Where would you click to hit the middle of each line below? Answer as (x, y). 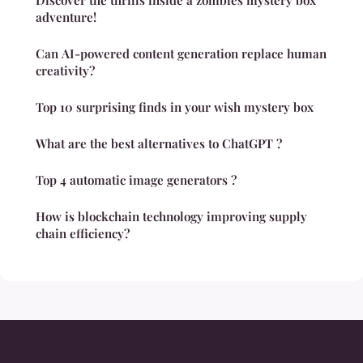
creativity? (65, 71)
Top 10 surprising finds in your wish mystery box (175, 107)
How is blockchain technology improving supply (171, 217)
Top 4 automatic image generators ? (136, 180)
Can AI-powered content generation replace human (181, 54)
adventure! (66, 17)
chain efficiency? (83, 234)
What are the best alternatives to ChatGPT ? (159, 144)
